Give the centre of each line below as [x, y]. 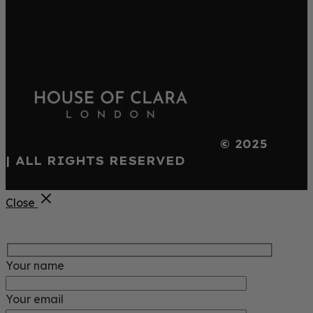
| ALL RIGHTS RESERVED [95, 161]
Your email [35, 299]
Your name [35, 265]
